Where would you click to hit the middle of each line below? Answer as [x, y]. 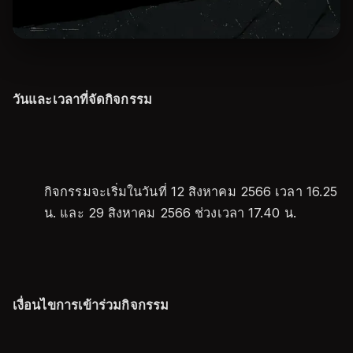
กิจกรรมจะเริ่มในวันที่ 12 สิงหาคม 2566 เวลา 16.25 [191, 191]
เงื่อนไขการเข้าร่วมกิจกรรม [91, 305]
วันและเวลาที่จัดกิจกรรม [82, 99]
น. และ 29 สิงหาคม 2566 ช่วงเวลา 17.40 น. [174, 213]
